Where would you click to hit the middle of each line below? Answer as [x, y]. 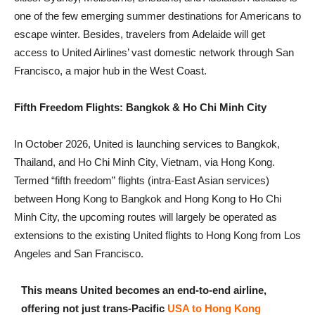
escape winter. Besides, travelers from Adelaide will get [140, 34]
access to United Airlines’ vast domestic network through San [154, 52]
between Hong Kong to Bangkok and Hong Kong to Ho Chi [148, 198]
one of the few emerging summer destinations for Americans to [157, 15]
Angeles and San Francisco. [79, 253]
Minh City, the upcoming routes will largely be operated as [146, 217]
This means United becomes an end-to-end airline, [144, 290]
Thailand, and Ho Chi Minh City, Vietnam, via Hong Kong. [144, 162]
